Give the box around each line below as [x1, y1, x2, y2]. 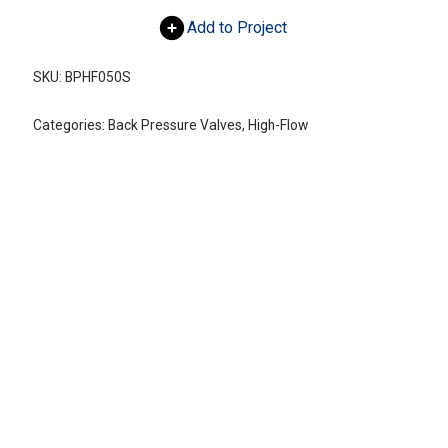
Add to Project [187, 18, 288, 38]
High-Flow [247, 117, 308, 134]
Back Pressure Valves [107, 117, 242, 134]
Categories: [32, 117, 108, 134]
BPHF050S [64, 69, 131, 86]
